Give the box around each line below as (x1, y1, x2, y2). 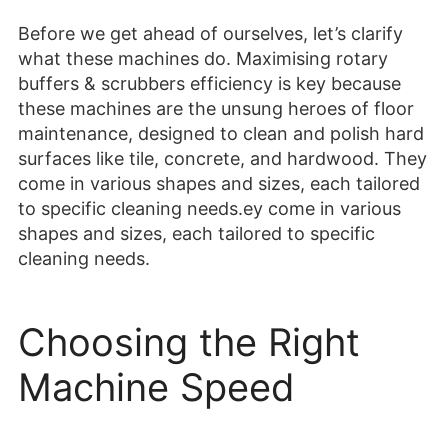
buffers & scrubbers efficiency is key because (18, 73, 401, 95)
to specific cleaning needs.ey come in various (18, 198, 401, 220)
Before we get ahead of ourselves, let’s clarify (18, 23, 403, 45)
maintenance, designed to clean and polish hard (18, 123, 424, 145)
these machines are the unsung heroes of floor (18, 98, 414, 120)
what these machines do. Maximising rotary (18, 48, 388, 70)
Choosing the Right (18, 319, 360, 366)
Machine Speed (18, 364, 295, 411)
